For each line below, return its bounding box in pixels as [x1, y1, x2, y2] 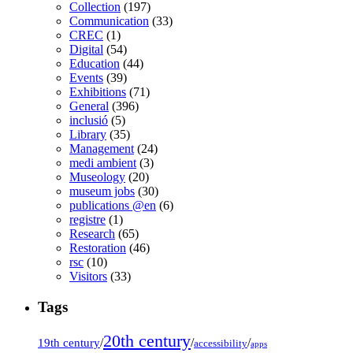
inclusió [69, 113, 108, 128]
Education [69, 57, 120, 71]
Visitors [69, 269, 107, 284]
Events [69, 71, 103, 85]
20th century [103, 330, 191, 351]
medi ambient [69, 156, 136, 170]
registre [69, 213, 106, 227]
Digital [69, 43, 103, 57]
